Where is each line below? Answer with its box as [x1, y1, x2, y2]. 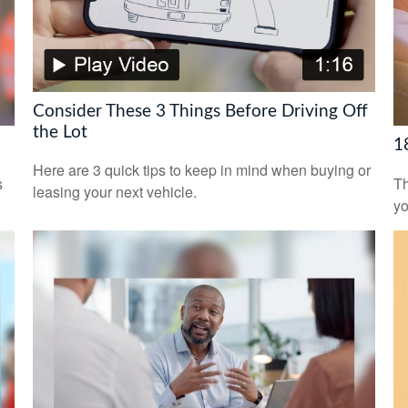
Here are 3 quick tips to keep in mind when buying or [32, 159, 371, 181]
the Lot [32, 123, 87, 141]
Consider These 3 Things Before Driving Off [32, 102, 368, 120]
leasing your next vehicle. [32, 181, 197, 203]
